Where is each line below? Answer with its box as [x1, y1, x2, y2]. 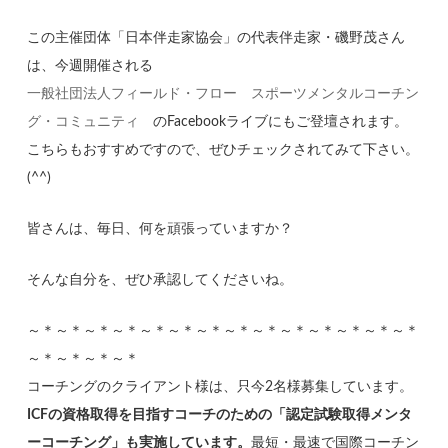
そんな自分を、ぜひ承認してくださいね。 [27, 273, 294, 288]
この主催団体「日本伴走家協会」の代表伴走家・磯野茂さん [27, 31, 406, 46]
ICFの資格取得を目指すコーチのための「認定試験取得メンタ [27, 408, 413, 423]
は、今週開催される [27, 59, 154, 74]
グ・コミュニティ [27, 115, 140, 130]
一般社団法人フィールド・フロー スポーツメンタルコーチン [27, 87, 420, 102]
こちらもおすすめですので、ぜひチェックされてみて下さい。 [27, 143, 420, 158]
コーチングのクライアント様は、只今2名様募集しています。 [27, 380, 414, 395]
